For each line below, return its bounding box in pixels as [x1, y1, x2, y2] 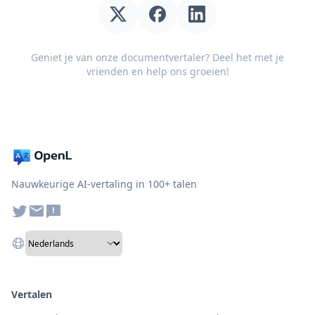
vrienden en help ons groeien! [86, 65, 229, 78]
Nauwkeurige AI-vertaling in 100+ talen [11, 177, 197, 191]
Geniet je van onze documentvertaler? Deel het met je [31, 51, 284, 64]
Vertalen [11, 288, 52, 301]
